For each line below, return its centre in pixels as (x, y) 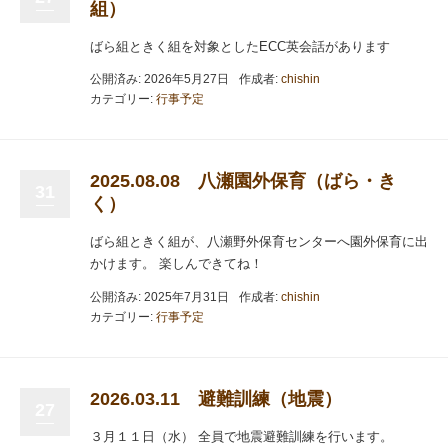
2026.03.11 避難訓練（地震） (216, 398)
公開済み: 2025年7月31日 (159, 296)
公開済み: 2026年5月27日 (159, 79)
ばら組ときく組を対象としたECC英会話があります (240, 46)
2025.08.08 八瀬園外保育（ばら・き (243, 181)
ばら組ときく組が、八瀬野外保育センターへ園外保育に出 (259, 241)
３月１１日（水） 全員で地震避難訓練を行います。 (241, 436)
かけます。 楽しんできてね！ (176, 263)
